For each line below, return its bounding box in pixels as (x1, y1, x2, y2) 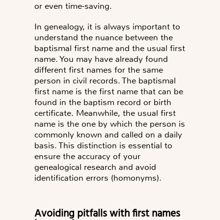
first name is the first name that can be (34, 85, 183, 97)
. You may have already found (55, 53, 168, 64)
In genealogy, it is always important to (34, 21, 180, 32)
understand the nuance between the (34, 31, 173, 43)
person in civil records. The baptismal (34, 75, 176, 86)
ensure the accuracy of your (34, 150, 140, 162)
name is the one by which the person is (34, 118, 185, 129)
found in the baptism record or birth (34, 96, 171, 108)
